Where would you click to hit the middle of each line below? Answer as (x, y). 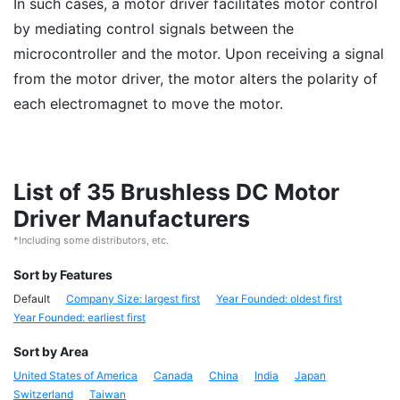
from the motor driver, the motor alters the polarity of (196, 79)
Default (32, 299)
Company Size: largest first (133, 299)
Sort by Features (63, 275)
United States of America (75, 375)
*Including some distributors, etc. (91, 240)
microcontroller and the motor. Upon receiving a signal (199, 54)
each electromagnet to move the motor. (148, 104)
